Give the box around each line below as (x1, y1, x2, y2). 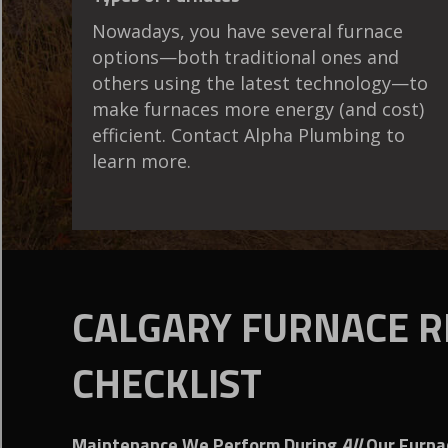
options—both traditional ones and (92, 45, 399, 70)
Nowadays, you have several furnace (92, 19, 403, 44)
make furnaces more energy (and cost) (92, 97, 424, 122)
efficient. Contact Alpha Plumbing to (92, 123, 405, 148)
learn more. (92, 149, 191, 174)
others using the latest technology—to (92, 71, 428, 96)
